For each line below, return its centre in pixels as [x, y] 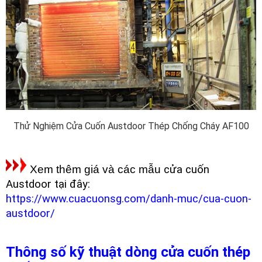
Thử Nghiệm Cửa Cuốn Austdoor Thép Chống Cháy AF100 [131, 126]
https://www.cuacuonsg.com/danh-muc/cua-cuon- [129, 199]
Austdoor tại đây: [48, 184]
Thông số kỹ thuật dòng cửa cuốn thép [128, 252]
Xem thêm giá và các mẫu [94, 169]
